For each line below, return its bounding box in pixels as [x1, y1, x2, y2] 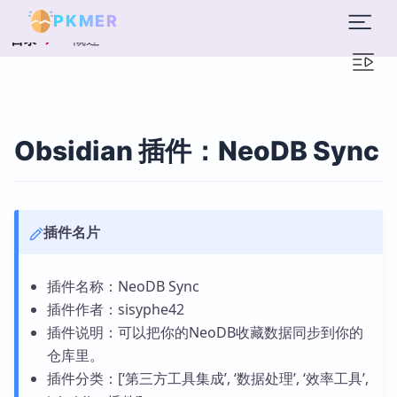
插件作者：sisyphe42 [46, 300, 184, 319]
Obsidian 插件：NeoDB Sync [14, 135, 379, 167]
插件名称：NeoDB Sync [46, 276, 199, 296]
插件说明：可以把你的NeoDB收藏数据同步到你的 [46, 323, 363, 342]
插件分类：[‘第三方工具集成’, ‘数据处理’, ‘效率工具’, [46, 369, 369, 388]
